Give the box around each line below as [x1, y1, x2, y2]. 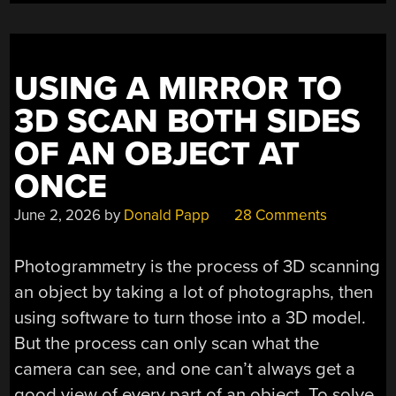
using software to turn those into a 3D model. [14, 307, 367, 330]
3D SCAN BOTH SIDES [14, 101, 362, 141]
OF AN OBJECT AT [14, 133, 301, 174]
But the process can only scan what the [14, 332, 320, 355]
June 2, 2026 [14, 205, 102, 225]
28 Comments [231, 205, 328, 225]
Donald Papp [124, 205, 210, 225]
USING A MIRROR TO [14, 68, 343, 109]
